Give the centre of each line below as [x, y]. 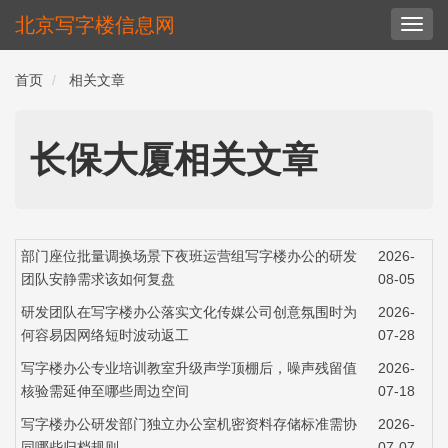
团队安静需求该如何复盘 [98, 279]
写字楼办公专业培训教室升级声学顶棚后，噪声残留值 [189, 368]
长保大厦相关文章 [174, 159]
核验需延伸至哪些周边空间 [105, 391]
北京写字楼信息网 [95, 25]
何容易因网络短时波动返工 [105, 335]
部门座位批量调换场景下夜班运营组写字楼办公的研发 [189, 256]
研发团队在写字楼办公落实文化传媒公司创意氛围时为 [189, 312]
